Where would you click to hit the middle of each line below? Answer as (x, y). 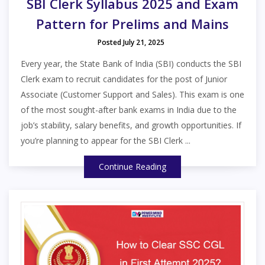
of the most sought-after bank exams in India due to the (129, 109)
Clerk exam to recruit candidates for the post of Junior (124, 79)
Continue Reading (132, 166)
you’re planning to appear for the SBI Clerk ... (106, 140)
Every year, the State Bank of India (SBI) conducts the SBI (131, 63)
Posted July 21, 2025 (131, 42)
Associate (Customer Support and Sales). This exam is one (132, 94)
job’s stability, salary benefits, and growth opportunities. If (131, 125)
